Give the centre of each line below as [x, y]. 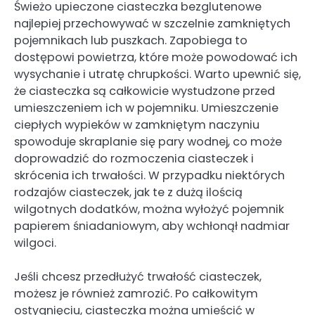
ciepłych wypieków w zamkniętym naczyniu [137, 125]
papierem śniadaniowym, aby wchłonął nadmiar [152, 226]
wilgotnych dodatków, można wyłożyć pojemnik [149, 210]
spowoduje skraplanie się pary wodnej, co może [148, 142]
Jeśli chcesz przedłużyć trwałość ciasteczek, [138, 277]
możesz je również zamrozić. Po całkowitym [136, 294]
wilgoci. [35, 243]
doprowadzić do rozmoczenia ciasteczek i [134, 159]
